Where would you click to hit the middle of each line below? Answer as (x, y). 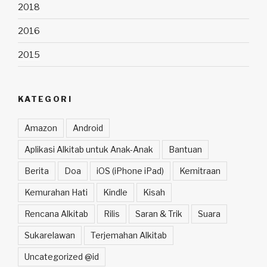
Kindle (115, 192)
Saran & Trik (159, 213)
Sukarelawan (50, 235)
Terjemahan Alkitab (129, 235)
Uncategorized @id (62, 256)
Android (88, 128)
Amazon (41, 128)
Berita (37, 170)
